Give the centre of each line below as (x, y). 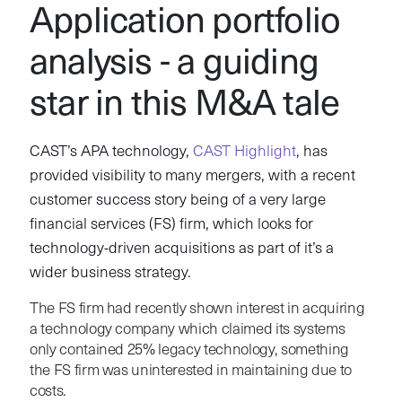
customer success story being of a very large (177, 200)
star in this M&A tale (184, 105)
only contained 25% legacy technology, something (189, 350)
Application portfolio (185, 23)
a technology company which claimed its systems (187, 329)
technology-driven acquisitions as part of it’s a (181, 249)
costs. (48, 391)
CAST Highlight (244, 152)
